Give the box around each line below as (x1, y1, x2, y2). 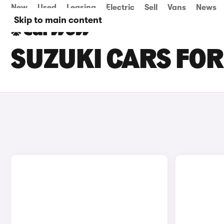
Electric (106, 3, 134, 12)
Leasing (66, 3, 96, 12)
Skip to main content (14, 15, 102, 25)
